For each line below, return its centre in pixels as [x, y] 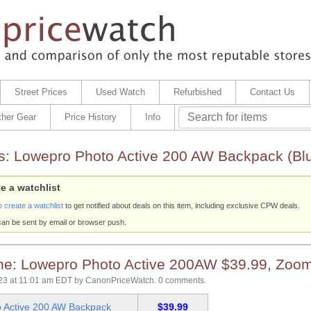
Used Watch [120, 92]
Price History [90, 117]
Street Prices [41, 92]
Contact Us [272, 92]
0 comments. [182, 281]
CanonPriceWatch [119, 281]
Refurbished [197, 92]
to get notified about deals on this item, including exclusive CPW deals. [181, 205]
